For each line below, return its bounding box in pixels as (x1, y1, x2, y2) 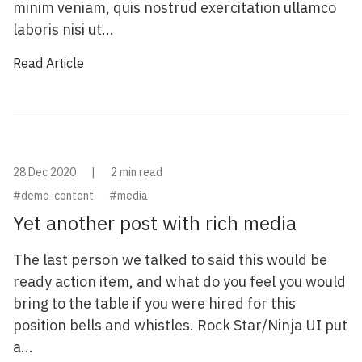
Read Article (13, 55, 84, 71)
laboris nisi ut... (13, 20, 114, 39)
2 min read (111, 165, 162, 179)
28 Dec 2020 (13, 165, 78, 179)
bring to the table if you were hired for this (13, 294, 296, 313)
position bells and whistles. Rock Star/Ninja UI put (13, 316, 347, 335)
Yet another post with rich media (13, 210, 297, 236)
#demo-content (13, 188, 94, 203)
